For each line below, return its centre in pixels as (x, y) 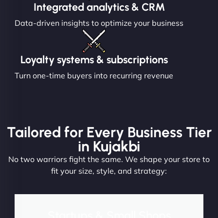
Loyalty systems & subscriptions (94, 60)
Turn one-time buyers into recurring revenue (94, 76)
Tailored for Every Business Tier (109, 132)
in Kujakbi (109, 146)
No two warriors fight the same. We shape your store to (109, 159)
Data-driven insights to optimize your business (99, 23)
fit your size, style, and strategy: (109, 171)
